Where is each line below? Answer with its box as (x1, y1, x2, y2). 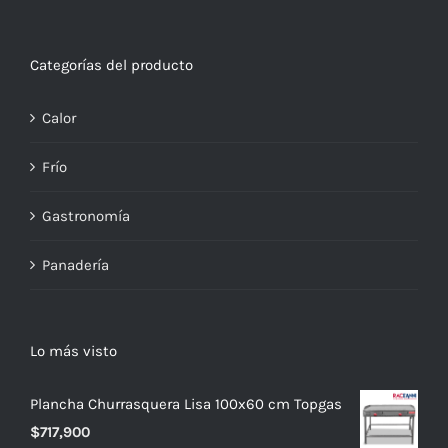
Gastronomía (42, 207, 130, 226)
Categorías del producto (30, 56, 193, 75)
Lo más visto (30, 342, 117, 361)
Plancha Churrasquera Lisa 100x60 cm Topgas (30, 395, 342, 414)
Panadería (42, 256, 109, 275)
